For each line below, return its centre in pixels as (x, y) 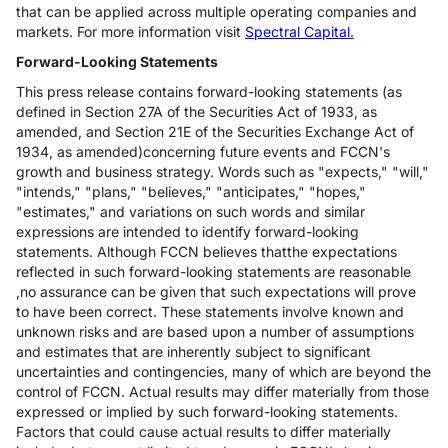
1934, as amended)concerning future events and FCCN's (203, 151)
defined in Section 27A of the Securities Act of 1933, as (196, 111)
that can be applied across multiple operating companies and (216, 11)
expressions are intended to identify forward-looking (187, 231)
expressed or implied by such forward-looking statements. (207, 411)
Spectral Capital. (299, 31)
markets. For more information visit (130, 31)
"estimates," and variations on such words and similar (190, 211)
